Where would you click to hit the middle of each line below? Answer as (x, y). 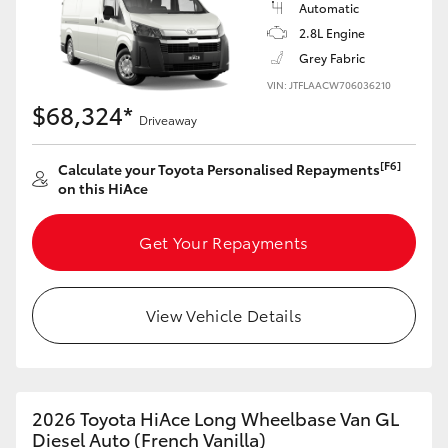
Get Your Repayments (224, 241)
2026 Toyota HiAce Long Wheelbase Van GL (215, 418)
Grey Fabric (332, 57)
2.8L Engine (332, 32)
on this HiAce (103, 188)
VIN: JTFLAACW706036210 (329, 84)
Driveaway (168, 119)
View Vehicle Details (224, 314)
